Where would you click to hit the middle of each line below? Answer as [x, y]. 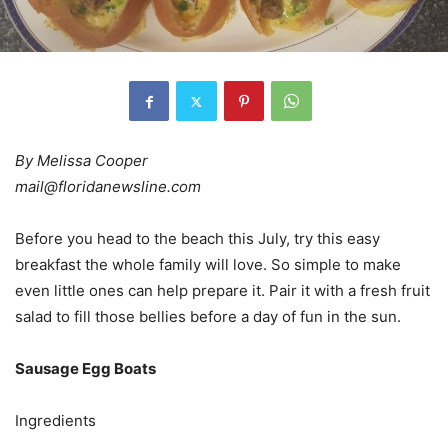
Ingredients [55, 421]
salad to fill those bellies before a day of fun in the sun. [208, 317]
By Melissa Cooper [81, 161]
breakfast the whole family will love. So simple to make [208, 265]
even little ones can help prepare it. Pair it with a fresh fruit [222, 291]
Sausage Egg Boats [85, 369]
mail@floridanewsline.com [108, 187]
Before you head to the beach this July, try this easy [197, 239]
